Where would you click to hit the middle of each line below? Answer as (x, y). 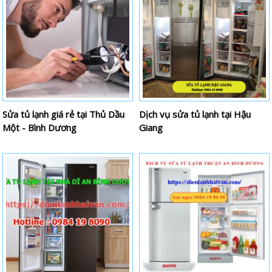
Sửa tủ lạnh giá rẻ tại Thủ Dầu (64, 114)
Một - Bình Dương (40, 127)
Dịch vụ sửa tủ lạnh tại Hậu (195, 114)
